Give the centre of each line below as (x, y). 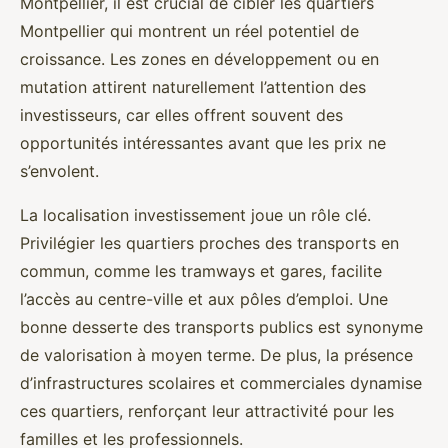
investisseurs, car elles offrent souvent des (181, 115)
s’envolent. (59, 171)
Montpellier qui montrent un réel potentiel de (189, 31)
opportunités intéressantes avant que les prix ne (203, 143)
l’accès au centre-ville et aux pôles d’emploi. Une (204, 299)
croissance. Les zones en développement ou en (199, 59)
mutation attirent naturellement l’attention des (193, 87)
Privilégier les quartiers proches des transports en (209, 243)
